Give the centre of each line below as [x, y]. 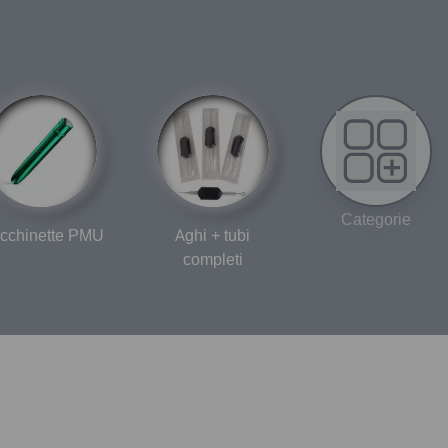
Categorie [375, 219]
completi [212, 259]
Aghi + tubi [213, 235]
